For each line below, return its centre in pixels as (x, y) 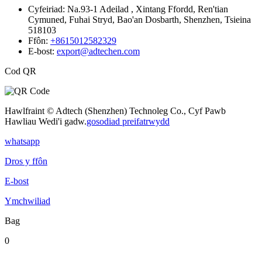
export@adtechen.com (98, 51)
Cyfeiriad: (48, 9)
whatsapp (22, 141)
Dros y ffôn (26, 161)
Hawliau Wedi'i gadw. (46, 121)
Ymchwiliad (27, 201)
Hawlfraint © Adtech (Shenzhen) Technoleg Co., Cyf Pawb (115, 111)
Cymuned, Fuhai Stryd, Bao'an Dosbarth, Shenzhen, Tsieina (139, 19)
